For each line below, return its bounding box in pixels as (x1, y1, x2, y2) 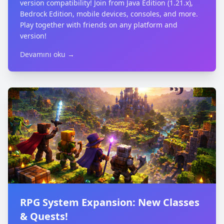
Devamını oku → (20, 49, 74, 59)
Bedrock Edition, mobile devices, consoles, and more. (20, 9, 198, 18)
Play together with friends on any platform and (20, 20, 177, 29)
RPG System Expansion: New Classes (20, 195, 199, 209)
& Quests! (20, 209, 68, 223)
